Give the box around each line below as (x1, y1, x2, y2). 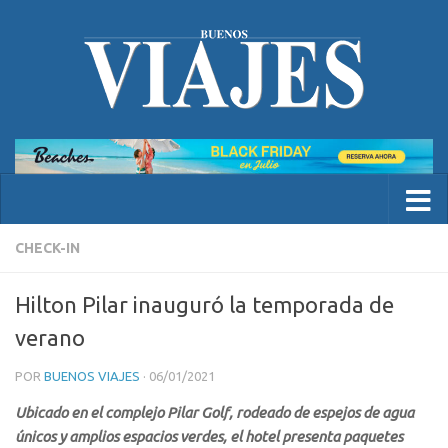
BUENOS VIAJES (44, 368, 140, 383)
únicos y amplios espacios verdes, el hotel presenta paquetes (15, 427, 403, 445)
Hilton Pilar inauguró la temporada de (15, 291, 394, 317)
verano (15, 324, 85, 350)
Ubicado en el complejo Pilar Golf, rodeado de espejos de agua (15, 403, 414, 421)
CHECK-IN (15, 239, 80, 256)
